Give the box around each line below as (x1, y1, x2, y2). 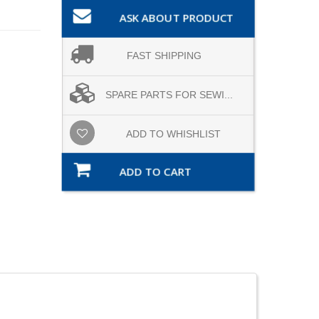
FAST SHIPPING (127, 49, 202, 61)
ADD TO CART (119, 164, 192, 179)
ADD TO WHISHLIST (126, 127, 221, 140)
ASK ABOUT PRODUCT (119, 10, 234, 26)
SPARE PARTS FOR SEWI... (105, 88, 233, 100)
